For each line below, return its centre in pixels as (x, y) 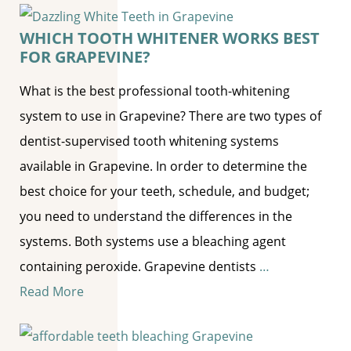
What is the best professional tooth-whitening (155, 91)
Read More (52, 292)
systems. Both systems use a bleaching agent (153, 242)
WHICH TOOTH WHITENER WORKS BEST (170, 38)
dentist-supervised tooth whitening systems (149, 141)
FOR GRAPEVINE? (85, 57)
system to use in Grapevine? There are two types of (170, 116)
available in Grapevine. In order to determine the (163, 166)
